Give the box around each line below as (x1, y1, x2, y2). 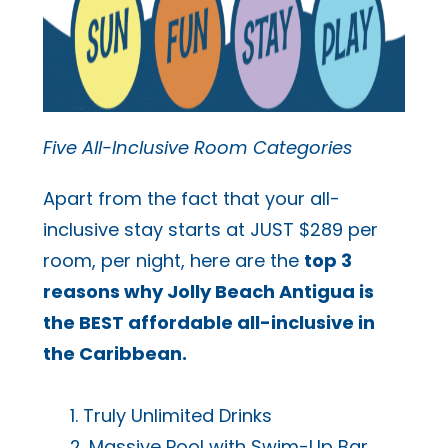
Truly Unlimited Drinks (82, 403, 272, 429)
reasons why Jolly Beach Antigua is (42, 278, 374, 304)
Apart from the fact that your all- (42, 185, 340, 211)
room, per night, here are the (42, 247, 304, 273)
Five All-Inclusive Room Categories (42, 134, 352, 160)
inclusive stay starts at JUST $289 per (42, 216, 378, 242)
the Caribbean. (42, 340, 191, 366)
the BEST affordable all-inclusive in (42, 309, 375, 335)
